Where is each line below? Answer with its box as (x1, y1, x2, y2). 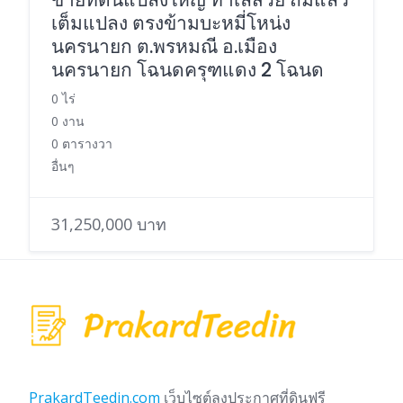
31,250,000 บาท (51, 212, 166, 235)
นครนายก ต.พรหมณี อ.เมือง (51, 32, 277, 59)
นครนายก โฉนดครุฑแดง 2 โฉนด (51, 56, 324, 83)
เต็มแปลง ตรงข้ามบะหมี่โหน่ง (51, 9, 291, 36)
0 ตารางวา (51, 134, 112, 152)
